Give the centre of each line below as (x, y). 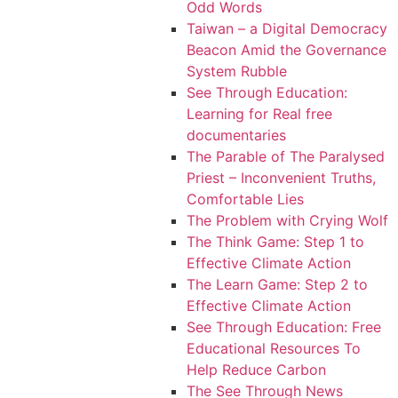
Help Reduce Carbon (256, 370)
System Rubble (237, 71)
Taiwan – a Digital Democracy (287, 28)
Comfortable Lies (245, 199)
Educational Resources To (274, 348)
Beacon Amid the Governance (287, 50)
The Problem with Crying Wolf (287, 220)
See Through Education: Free (284, 327)
